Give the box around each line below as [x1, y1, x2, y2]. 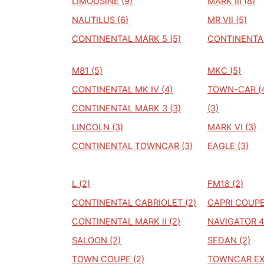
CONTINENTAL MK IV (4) [72, 84, 173, 95]
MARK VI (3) [207, 122, 256, 133]
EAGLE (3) [207, 141, 249, 151]
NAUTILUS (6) [72, 15, 128, 25]
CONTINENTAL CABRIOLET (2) [72, 197, 196, 208]
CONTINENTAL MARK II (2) [72, 216, 180, 227]
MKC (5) [207, 65, 241, 76]
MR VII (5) [207, 15, 247, 25]
